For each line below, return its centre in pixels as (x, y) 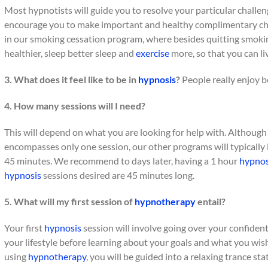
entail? (211, 201)
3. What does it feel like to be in (71, 79)
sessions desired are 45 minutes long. (118, 175)
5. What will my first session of (69, 201)
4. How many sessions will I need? (75, 106)
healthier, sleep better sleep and (70, 53)
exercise (153, 53)
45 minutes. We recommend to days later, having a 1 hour (122, 161)
